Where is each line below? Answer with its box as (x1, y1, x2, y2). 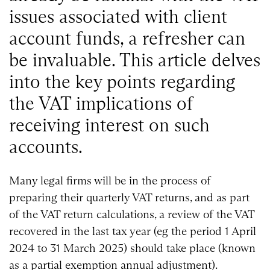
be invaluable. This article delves (9, 49, 260, 72)
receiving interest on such (9, 114, 210, 137)
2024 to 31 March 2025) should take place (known (9, 241, 256, 256)
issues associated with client (9, 5, 227, 28)
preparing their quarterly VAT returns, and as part (9, 190, 250, 205)
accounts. (9, 136, 83, 159)
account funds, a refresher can (9, 27, 245, 50)
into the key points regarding (9, 71, 235, 93)
